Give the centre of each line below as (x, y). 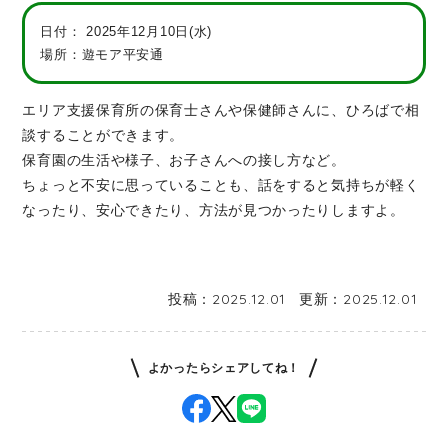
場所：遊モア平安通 (102, 55)
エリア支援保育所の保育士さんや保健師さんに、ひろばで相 (221, 110)
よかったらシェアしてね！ (224, 368)
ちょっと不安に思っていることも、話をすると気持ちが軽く (221, 185)
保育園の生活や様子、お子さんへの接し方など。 (184, 160)
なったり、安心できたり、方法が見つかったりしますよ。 (213, 210)
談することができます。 (103, 135)
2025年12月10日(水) (149, 32)
